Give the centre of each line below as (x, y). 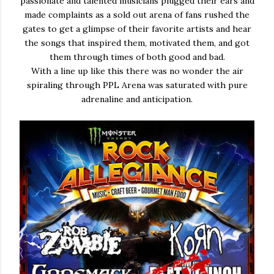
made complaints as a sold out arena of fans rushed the (137, 14)
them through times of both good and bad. (137, 57)
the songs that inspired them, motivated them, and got (137, 43)
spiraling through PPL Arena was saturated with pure (137, 85)
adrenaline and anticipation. (137, 99)
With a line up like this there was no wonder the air (137, 71)
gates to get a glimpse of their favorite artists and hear (137, 28)
